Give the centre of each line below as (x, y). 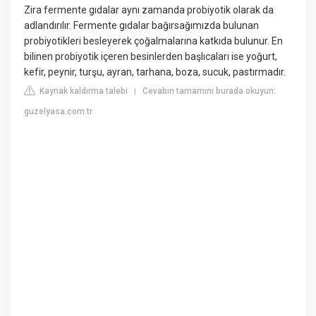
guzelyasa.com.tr (59, 112)
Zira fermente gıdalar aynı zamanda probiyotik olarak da (149, 10)
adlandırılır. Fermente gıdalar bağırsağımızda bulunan (142, 26)
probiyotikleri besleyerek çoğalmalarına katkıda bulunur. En (154, 41)
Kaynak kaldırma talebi (83, 91)
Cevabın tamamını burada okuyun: (209, 91)
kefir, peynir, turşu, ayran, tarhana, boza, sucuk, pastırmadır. (155, 72)
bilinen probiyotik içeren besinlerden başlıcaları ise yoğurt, (151, 57)
